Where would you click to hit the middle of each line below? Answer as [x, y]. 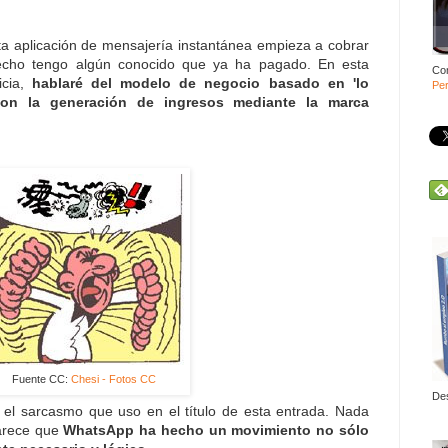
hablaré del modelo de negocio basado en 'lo [200, 82]
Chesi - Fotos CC [113, 378]
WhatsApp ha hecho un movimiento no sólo [216, 429]
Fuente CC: [41, 378]
